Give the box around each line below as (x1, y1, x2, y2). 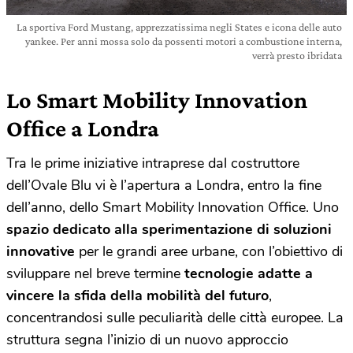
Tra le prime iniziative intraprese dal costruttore (6, 153, 299, 173)
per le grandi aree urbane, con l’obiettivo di (75, 241, 343, 261)
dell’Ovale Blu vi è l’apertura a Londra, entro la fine (6, 175, 321, 195)
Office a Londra (6, 114, 159, 141)
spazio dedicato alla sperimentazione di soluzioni (6, 219, 332, 239)
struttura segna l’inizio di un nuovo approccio (6, 329, 288, 349)
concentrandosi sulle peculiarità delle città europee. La (6, 307, 344, 327)
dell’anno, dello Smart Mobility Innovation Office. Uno (6, 197, 339, 217)
